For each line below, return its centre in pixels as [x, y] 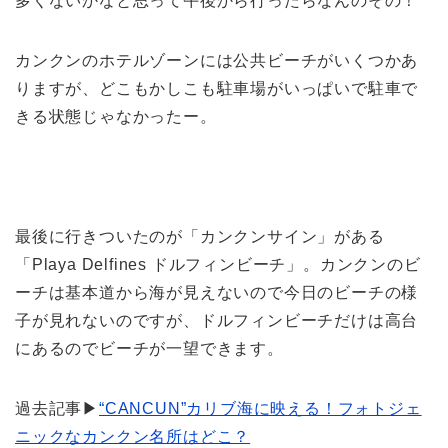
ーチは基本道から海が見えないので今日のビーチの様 [217, 293]
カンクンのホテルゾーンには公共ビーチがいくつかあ [217, 61]
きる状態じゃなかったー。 [116, 117]
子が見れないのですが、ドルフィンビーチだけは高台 [217, 321]
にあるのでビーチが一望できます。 [149, 349]
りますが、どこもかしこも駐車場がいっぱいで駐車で [217, 89]
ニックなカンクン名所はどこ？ [133, 437]
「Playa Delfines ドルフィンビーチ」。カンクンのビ [218, 265]
